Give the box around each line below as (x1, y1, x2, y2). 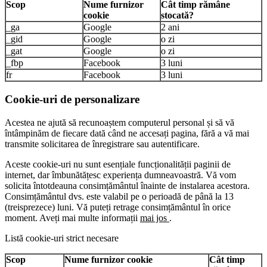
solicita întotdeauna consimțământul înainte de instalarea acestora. (5, 180, 250, 191)
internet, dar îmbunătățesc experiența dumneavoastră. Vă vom (5, 169, 236, 180)
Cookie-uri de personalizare (5, 93, 139, 106)
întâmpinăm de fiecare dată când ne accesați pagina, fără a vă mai (5, 128, 249, 138)
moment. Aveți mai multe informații (5, 212, 140, 223)
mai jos (140, 212, 169, 223)
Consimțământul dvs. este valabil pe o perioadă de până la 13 (5, 191, 234, 201)
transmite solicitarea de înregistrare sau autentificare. (5, 138, 200, 149)
